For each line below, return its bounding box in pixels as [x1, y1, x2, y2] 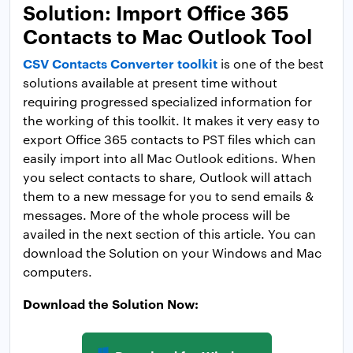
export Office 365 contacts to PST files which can [23, 130, 316, 147]
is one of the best [217, 54, 324, 72]
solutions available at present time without [23, 73, 277, 91]
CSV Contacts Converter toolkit [23, 54, 217, 72]
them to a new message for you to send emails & [23, 187, 314, 204]
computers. [23, 262, 92, 280]
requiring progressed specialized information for [23, 92, 312, 110]
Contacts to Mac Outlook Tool [23, 20, 312, 49]
